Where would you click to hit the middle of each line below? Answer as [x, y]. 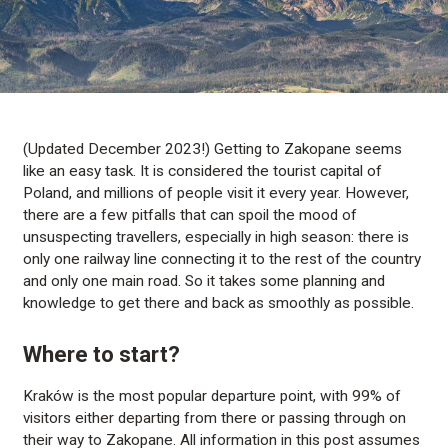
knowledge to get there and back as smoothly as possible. [219, 302]
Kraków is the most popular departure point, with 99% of [212, 396]
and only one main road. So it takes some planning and [204, 280]
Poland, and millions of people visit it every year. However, [216, 192]
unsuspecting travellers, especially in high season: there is [216, 236]
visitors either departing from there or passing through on [215, 418]
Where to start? [102, 354]
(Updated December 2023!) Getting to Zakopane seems [213, 148]
